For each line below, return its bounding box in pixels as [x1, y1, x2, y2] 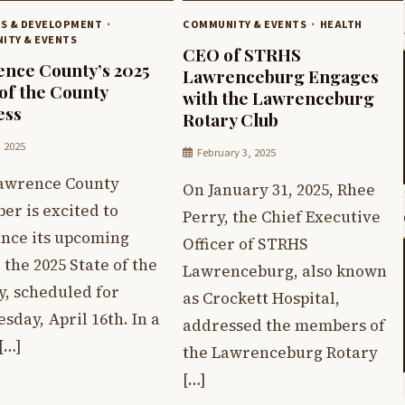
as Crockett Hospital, [183, 287, 340, 310]
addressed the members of [183, 315, 385, 337]
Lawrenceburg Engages [183, 64, 379, 89]
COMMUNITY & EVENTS [183, 15, 306, 33]
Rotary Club [183, 108, 278, 132]
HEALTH [319, 15, 363, 33]
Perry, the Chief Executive [183, 206, 381, 229]
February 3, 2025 [197, 145, 276, 162]
